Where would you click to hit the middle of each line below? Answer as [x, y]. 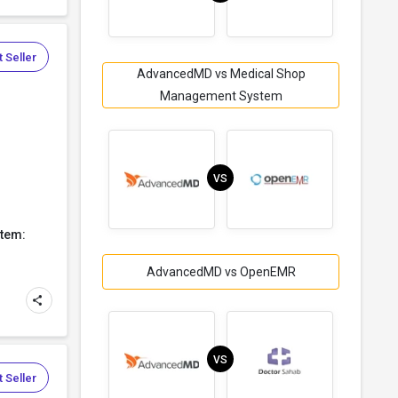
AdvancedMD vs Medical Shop [221, 74]
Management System [221, 96]
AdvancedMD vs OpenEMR [221, 271]
